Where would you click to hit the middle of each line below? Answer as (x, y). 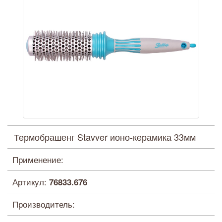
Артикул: (31, 181)
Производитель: (44, 204)
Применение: (38, 159)
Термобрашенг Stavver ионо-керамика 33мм (105, 137)
